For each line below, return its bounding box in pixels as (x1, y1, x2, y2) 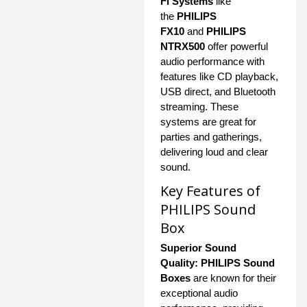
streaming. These (160, 101, 238, 113)
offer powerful (205, 40, 268, 53)
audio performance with (160, 56, 265, 68)
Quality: (160, 257, 198, 269)
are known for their (191, 272, 276, 284)
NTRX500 (160, 40, 205, 53)
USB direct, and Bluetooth (160, 86, 275, 98)
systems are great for (160, 116, 256, 128)
